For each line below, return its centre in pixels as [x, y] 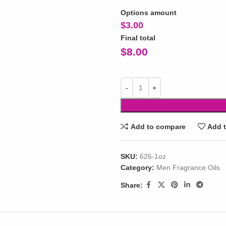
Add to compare [158, 126]
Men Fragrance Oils [188, 167]
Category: [137, 167]
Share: [131, 185]
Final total [138, 38]
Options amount [148, 13]
